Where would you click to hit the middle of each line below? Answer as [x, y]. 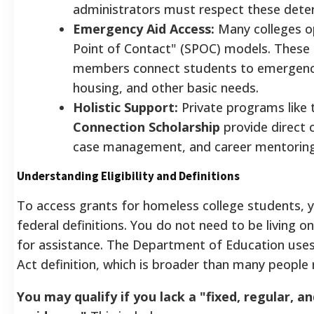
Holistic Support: [125, 107]
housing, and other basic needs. [166, 87]
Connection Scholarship [146, 127]
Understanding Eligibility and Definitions [128, 176]
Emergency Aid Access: [144, 28]
